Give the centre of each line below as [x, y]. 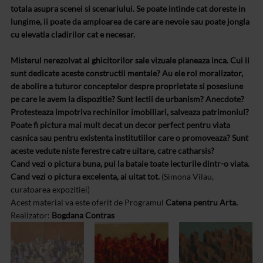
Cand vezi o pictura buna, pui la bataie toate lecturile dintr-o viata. [130, 164]
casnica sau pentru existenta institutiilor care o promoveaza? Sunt [129, 138]
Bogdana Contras [83, 215]
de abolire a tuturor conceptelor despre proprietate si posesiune [127, 86]
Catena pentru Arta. [202, 203]
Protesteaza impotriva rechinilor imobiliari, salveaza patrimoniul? [130, 112]
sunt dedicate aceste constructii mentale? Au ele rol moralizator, [127, 73]
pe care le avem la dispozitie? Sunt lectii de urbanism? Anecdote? [127, 99]
